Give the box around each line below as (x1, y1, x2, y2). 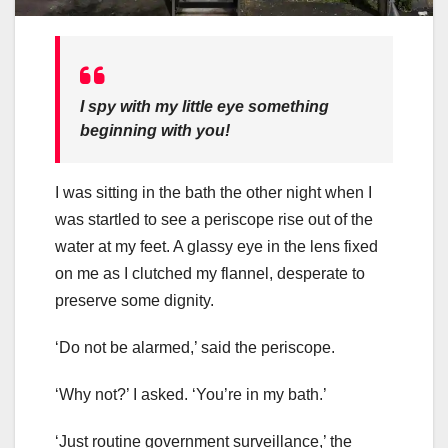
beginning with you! (80, 122, 230, 140)
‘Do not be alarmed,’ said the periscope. (55, 339, 343, 357)
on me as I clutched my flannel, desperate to (55, 265, 365, 283)
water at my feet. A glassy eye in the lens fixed (55, 238, 378, 256)
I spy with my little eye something (80, 98, 329, 116)
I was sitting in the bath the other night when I (55, 184, 372, 202)
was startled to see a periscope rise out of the (55, 211, 373, 229)
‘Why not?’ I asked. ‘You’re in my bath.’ (55, 386, 334, 404)
